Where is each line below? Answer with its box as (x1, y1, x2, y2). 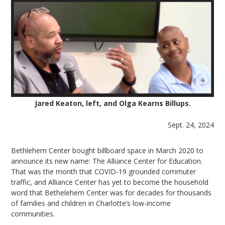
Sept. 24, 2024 (167, 120, 214, 130)
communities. (11, 209, 55, 219)
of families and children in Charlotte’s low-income (11, 198, 171, 208)
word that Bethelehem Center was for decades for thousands (11, 188, 212, 198)
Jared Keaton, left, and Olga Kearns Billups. (34, 98, 191, 108)
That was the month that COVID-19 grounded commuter (11, 167, 196, 177)
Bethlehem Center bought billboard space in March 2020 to (11, 146, 204, 156)
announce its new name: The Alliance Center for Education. (11, 156, 203, 166)
